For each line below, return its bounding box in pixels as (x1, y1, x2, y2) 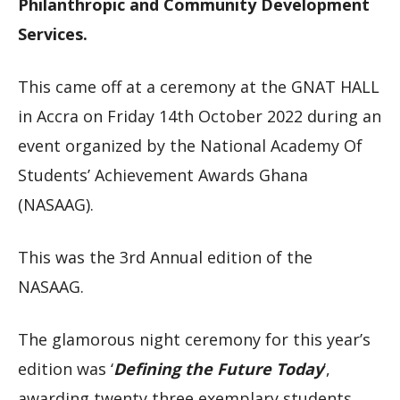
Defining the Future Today (113, 357, 323, 379)
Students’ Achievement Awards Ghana (18, 163, 308, 186)
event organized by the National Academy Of (18, 134, 362, 156)
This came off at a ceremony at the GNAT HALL (18, 75, 379, 97)
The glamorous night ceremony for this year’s (18, 328, 371, 350)
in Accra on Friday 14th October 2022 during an (18, 104, 381, 127)
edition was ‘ (18, 357, 113, 379)
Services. (18, 22, 87, 45)
